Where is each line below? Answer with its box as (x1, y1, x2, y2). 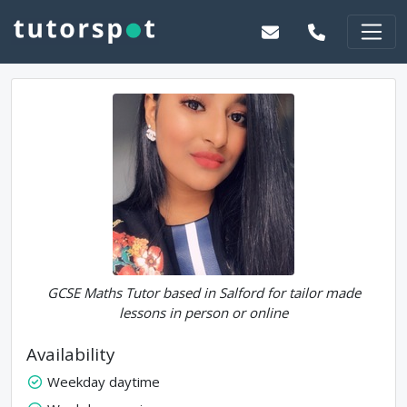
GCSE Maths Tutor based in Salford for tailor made (46, 283, 361, 302)
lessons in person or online (119, 303, 288, 322)
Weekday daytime (46, 372, 160, 391)
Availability (26, 342, 114, 365)
